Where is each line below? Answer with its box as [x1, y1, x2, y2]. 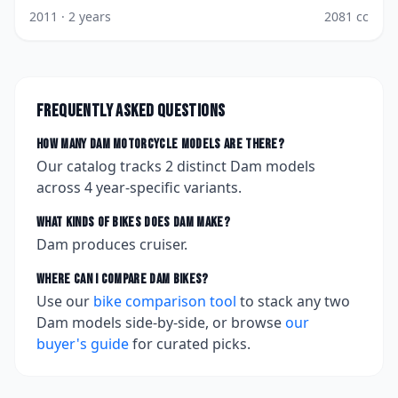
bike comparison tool [93, 291, 236, 311]
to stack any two [240, 291, 350, 311]
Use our [36, 291, 90, 311]
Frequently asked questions [36, 100, 226, 122]
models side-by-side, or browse [68, 313, 282, 332]
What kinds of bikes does [36, 214, 174, 231]
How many [36, 136, 90, 153]
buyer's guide [36, 334, 129, 354]
